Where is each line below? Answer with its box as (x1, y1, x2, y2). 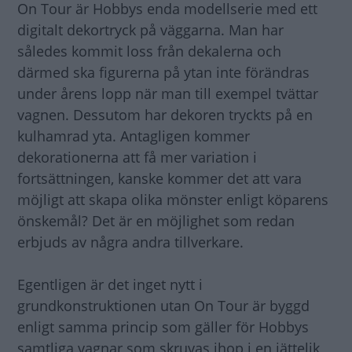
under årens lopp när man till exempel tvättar (17, 83, 318, 103)
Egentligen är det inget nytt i (17, 274, 203, 294)
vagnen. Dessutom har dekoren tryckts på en (17, 104, 313, 124)
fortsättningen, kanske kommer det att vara (17, 168, 302, 188)
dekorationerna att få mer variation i (17, 147, 257, 167)
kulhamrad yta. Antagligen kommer (17, 126, 250, 145)
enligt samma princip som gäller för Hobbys (17, 317, 309, 336)
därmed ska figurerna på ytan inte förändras (17, 62, 310, 82)
